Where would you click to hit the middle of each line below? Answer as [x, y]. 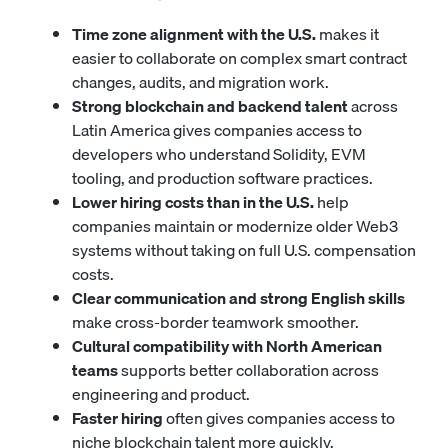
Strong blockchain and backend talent [210, 106]
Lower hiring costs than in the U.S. [193, 202]
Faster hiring [117, 418]
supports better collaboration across [248, 370]
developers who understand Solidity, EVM [219, 154]
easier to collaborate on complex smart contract [239, 58]
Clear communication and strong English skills [238, 298]
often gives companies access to [279, 418]
